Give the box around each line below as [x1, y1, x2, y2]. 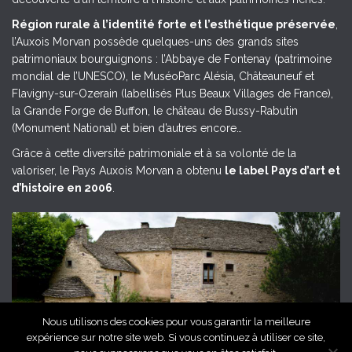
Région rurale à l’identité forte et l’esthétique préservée [12, 17, 335, 31]
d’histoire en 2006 [12, 181, 112, 194]
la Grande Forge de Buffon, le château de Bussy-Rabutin [12, 104, 298, 117]
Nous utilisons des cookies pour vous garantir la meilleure [42, 316, 310, 328]
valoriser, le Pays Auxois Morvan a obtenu [12, 163, 225, 177]
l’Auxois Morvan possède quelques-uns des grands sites [12, 35, 299, 48]
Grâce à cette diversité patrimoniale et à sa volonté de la [12, 146, 296, 159]
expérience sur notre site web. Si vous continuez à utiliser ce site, [27, 332, 325, 343]
